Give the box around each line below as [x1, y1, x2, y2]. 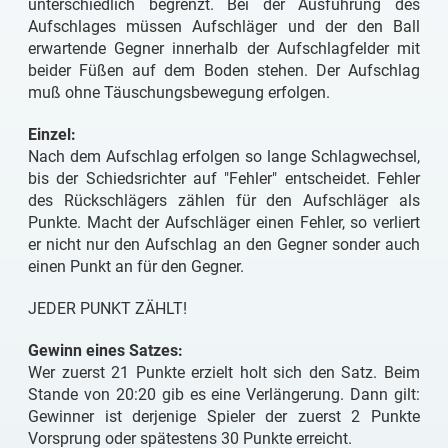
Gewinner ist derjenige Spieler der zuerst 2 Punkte [28, 407, 420, 427]
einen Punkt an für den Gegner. [28, 257, 244, 277]
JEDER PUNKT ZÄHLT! [28, 299, 187, 319]
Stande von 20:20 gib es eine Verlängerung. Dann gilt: [28, 385, 420, 405]
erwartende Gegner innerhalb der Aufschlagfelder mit [28, 39, 420, 59]
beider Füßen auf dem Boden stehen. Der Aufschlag [28, 61, 420, 81]
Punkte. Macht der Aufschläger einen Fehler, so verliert [28, 213, 420, 233]
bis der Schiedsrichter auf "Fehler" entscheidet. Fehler [28, 169, 420, 189]
